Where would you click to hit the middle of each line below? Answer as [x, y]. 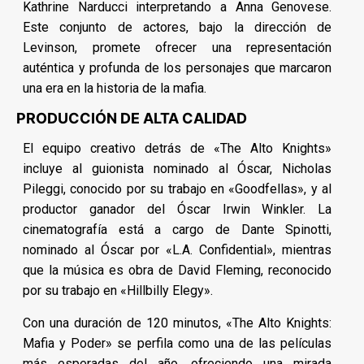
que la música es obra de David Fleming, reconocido [178, 270]
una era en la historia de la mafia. [115, 88]
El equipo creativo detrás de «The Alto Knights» [178, 148]
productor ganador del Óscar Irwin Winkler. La [178, 209]
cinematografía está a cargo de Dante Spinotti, [178, 229]
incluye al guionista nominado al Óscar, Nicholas [178, 168]
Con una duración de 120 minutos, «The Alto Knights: [178, 323]
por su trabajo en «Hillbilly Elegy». [118, 290]
